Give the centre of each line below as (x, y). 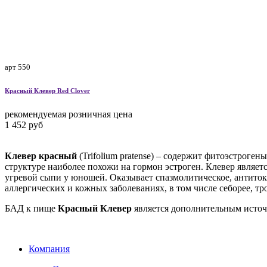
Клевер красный (41, 156)
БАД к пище (31, 208)
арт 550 (18, 67)
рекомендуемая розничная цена (69, 114)
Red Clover (74, 90)
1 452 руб (24, 125)
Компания (49, 249)
